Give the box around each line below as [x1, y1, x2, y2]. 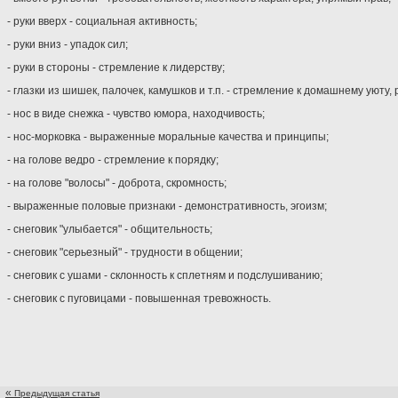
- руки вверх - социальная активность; [7, 15, 197, 28]
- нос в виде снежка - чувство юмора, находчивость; [7, 107, 265, 120]
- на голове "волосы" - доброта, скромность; [7, 177, 227, 189]
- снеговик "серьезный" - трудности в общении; [7, 246, 243, 259]
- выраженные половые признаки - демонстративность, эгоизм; [7, 200, 327, 212]
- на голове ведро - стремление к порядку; [7, 154, 219, 166]
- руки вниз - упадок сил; [7, 38, 128, 51]
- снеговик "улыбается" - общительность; [7, 223, 212, 235]
